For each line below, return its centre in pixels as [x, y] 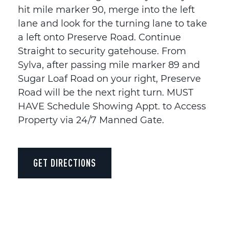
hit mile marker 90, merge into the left [106, 9]
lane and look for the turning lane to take [112, 23]
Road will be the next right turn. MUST [106, 92]
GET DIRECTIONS [65, 163]
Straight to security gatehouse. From [102, 51]
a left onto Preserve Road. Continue [99, 37]
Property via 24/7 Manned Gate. [91, 120]
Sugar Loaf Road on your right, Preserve [109, 78]
